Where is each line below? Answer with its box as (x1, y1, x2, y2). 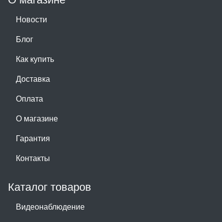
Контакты (16, 152, 50, 164)
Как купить (16, 53, 54, 65)
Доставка (16, 73, 50, 85)
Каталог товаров (8, 178, 91, 194)
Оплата (16, 93, 43, 105)
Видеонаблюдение (16, 201, 85, 213)
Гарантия (16, 132, 50, 144)
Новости (16, 13, 47, 25)
